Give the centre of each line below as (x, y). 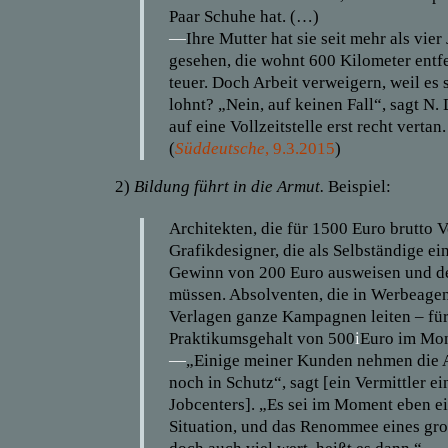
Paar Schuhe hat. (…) (244, 16)
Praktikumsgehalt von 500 (262, 338)
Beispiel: (359, 186)
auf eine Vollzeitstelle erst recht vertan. (307, 126)
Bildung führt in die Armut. (231, 186)
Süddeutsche (220, 148)
